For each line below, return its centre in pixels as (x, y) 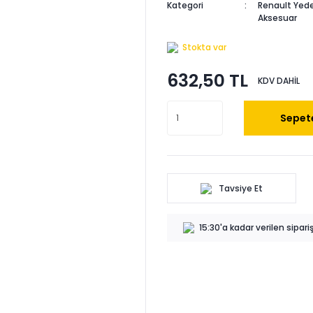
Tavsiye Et (241, 188)
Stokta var (204, 47)
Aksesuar (277, 18)
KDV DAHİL (279, 80)
